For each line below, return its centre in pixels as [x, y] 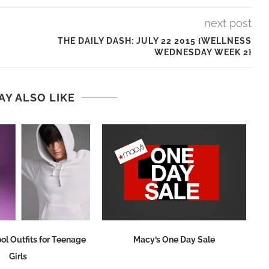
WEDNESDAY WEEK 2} [203, 52]
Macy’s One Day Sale [174, 239]
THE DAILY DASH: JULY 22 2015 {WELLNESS [154, 41]
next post [228, 23]
